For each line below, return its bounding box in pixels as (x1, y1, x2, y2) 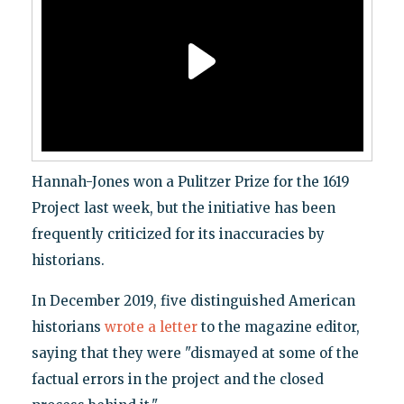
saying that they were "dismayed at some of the (31, 344, 359, 363)
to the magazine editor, (197, 318, 360, 336)
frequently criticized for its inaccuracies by (31, 225, 325, 243)
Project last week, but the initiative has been (31, 199, 335, 217)
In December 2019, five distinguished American (31, 292, 355, 310)
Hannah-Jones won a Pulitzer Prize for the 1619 (31, 173, 350, 191)
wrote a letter (104, 318, 197, 336)
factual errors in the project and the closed (31, 371, 324, 389)
